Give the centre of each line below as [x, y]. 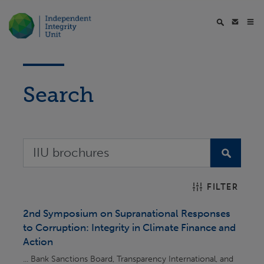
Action [38, 241]
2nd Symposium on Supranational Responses [127, 213]
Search [58, 95]
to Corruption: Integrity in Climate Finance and [129, 227]
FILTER [222, 187]
